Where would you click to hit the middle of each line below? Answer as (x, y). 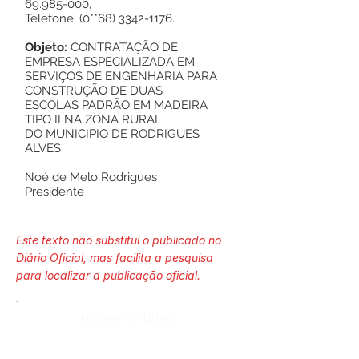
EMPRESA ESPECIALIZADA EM (110, 62)
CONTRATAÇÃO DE (124, 47)
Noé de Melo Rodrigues (91, 177)
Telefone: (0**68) (72, 18)
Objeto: (48, 47)
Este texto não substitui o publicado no (119, 240)
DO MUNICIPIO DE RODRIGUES (112, 134)
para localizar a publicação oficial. (108, 275)
